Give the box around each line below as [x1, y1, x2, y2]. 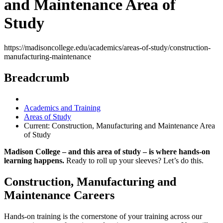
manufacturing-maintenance [4, 52, 91, 61]
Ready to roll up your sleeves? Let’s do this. [64, 156, 204, 165]
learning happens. [4, 156, 64, 165]
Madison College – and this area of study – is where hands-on [4, 147, 210, 156]
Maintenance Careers [4, 188, 114, 202]
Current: [24, 121, 52, 130]
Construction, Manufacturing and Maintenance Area [52, 121, 215, 130]
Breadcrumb [4, 71, 69, 84]
